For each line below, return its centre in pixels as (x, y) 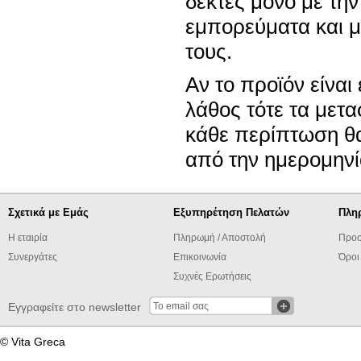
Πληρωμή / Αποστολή (220, 238)
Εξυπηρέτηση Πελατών (231, 212)
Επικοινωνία (200, 257)
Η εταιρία (28, 238)
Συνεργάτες (33, 257)
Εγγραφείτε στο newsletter (75, 307)
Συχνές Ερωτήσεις (212, 276)
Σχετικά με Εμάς (48, 212)
